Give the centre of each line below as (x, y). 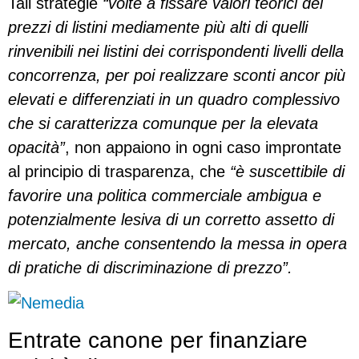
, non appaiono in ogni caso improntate (203, 147)
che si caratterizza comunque (115, 123)
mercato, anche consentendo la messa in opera (177, 243)
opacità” (36, 147)
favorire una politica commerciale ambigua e (165, 195)
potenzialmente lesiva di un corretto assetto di (171, 219)
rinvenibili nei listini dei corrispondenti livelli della (176, 51)
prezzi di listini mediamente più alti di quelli (158, 27)
